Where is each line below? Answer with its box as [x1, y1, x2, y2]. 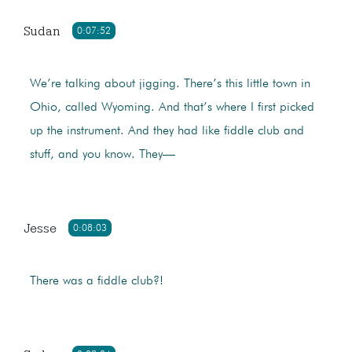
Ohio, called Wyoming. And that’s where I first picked [29, 101, 314, 115]
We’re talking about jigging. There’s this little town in [29, 78, 310, 91]
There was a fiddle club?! [29, 275, 163, 288]
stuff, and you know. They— [29, 148, 175, 162]
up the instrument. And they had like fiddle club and [29, 125, 304, 138]
